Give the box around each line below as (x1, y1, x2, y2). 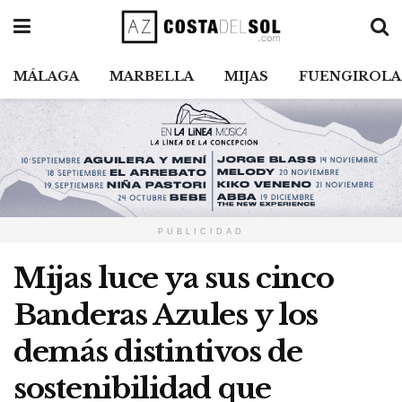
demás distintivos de (13, 334, 302, 371)
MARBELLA (109, 68, 194, 84)
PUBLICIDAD (157, 227, 245, 237)
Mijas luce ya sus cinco (13, 260, 334, 297)
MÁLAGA (13, 68, 79, 84)
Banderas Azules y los (13, 297, 319, 334)
